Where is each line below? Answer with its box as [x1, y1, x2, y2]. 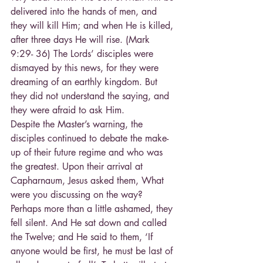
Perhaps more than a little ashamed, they [11, 203, 176, 215]
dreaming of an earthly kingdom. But [11, 76, 160, 89]
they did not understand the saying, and [11, 90, 172, 103]
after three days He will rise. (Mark [11, 33, 153, 46]
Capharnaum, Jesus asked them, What [11, 174, 167, 187]
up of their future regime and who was [11, 146, 166, 159]
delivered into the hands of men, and [11, 5, 160, 18]
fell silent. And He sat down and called [11, 217, 170, 230]
